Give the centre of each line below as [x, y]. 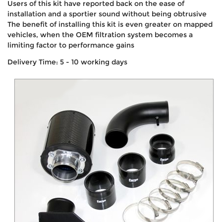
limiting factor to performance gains [71, 45]
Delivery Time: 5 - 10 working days [67, 62]
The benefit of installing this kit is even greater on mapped [110, 24]
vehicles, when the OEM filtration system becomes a [100, 34]
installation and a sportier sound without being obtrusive [107, 14]
